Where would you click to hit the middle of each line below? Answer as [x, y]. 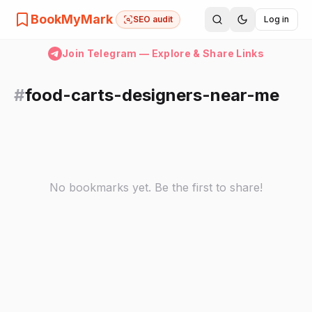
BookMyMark [72, 19]
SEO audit [153, 19]
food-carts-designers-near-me [152, 95]
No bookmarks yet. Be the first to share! [156, 187]
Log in [276, 19]
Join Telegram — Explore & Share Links [163, 53]
